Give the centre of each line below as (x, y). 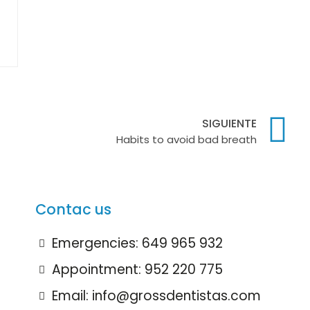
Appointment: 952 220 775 (137, 270)
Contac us (73, 210)
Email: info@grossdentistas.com (156, 296)
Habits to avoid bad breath (186, 139)
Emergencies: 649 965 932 (137, 244)
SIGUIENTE (229, 123)
